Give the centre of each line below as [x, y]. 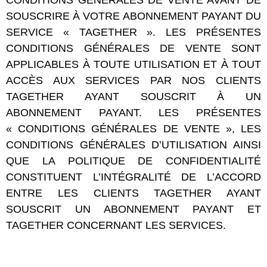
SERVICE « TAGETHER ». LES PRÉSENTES [133, 32]
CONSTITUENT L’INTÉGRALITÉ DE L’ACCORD [133, 177]
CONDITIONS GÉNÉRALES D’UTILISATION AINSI [133, 145]
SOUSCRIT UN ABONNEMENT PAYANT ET [133, 209]
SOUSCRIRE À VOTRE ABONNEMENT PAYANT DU [133, 16]
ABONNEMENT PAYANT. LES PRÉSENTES [133, 113]
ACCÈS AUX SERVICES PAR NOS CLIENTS [133, 80]
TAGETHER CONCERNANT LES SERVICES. [116, 225]
